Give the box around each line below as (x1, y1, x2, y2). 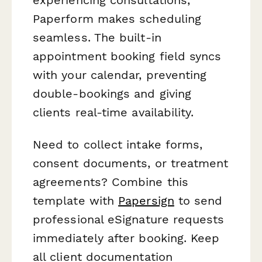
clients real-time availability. (33, 105, 194, 120)
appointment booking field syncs (33, 49, 222, 64)
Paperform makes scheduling (33, 12, 202, 26)
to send (174, 194, 223, 208)
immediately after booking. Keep (33, 231, 220, 246)
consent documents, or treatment (33, 156, 229, 171)
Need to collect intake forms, (33, 137, 203, 152)
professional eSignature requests (33, 212, 225, 227)
